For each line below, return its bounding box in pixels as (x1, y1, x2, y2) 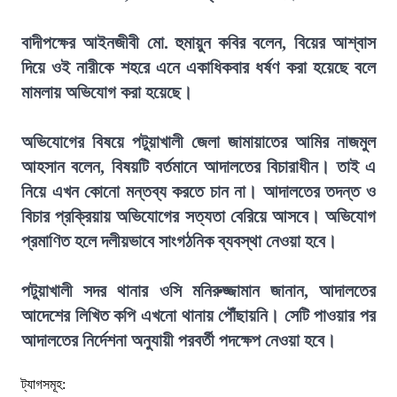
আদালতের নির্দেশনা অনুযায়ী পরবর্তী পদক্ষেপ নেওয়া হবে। (21, 331, 336, 350)
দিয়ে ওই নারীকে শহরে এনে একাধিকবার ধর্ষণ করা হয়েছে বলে (21, 58, 376, 77)
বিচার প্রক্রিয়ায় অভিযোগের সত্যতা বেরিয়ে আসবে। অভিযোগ (21, 206, 376, 226)
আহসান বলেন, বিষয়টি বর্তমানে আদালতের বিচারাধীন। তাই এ (21, 157, 376, 176)
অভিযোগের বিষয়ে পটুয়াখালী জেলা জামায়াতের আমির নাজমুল (21, 132, 376, 152)
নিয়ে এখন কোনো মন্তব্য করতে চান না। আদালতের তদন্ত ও (21, 182, 376, 201)
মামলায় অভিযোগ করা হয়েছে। (21, 82, 192, 102)
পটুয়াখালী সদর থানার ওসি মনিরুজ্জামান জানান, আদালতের (21, 281, 376, 300)
